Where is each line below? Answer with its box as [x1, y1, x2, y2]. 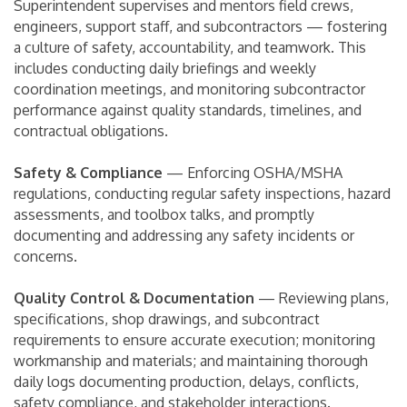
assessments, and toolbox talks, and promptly [14, 204, 314, 223]
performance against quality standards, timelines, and [14, 100, 362, 119]
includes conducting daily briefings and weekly [14, 58, 316, 77]
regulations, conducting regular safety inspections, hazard [14, 184, 391, 203]
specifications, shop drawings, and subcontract [14, 309, 320, 328]
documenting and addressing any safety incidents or [14, 225, 354, 244]
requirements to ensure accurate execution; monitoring [14, 330, 375, 349]
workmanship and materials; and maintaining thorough [14, 351, 368, 370]
